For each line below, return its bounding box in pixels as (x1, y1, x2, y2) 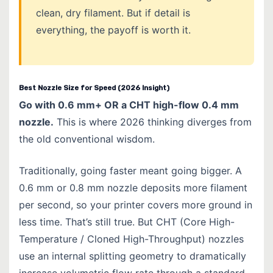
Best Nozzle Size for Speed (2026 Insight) (19, 83, 169, 93)
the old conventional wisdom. (19, 133, 155, 146)
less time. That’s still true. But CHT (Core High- (19, 216, 235, 229)
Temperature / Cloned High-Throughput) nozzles (19, 233, 244, 246)
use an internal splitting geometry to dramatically (19, 250, 246, 263)
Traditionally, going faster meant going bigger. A (19, 165, 242, 177)
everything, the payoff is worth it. (36, 24, 191, 37)
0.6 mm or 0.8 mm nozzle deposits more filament (19, 182, 247, 194)
